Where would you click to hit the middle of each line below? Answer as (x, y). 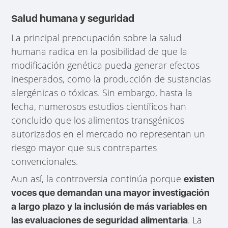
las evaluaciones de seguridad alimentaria (100, 220)
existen (199, 179)
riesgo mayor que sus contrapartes (84, 148)
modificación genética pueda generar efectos (106, 65)
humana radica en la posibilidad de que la (99, 52)
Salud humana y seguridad (73, 19)
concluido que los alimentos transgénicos (98, 120)
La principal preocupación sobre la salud (97, 38)
